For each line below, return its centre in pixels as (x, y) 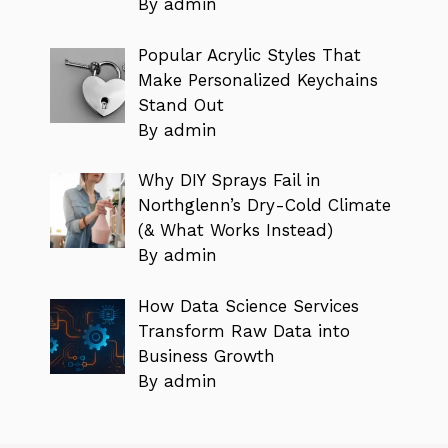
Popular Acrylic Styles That (249, 54)
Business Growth (206, 355)
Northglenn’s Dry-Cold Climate (264, 205)
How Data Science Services (248, 305)
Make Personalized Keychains (257, 79)
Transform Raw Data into (243, 330)
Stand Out (180, 104)
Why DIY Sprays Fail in (229, 180)
